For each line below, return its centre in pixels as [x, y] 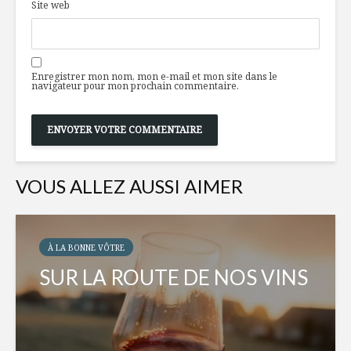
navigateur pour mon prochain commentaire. [135, 86]
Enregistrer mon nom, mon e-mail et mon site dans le [154, 77]
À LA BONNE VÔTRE [86, 248]
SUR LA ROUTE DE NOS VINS [174, 278]
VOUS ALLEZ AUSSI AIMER [129, 186]
